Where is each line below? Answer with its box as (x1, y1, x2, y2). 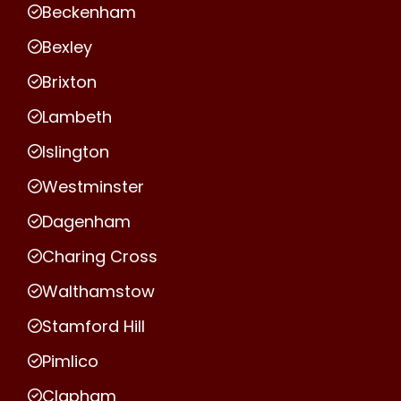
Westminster (42, 175, 144, 198)
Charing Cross (42, 244, 158, 268)
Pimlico (42, 349, 98, 372)
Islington (42, 140, 109, 163)
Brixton (42, 70, 97, 93)
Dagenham (42, 209, 131, 233)
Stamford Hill (42, 314, 145, 337)
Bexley (42, 35, 92, 58)
